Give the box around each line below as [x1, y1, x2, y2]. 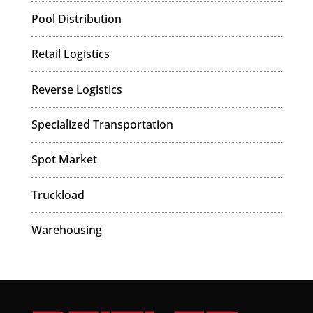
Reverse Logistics [31, 81, 122, 97]
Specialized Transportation [31, 117, 173, 132]
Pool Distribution [31, 10, 122, 27]
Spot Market [31, 152, 97, 168]
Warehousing [31, 222, 102, 238]
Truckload [31, 187, 85, 203]
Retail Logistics [31, 46, 110, 62]
